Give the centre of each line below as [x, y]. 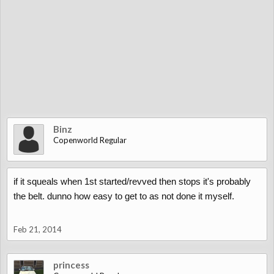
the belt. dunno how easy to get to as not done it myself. [124, 196]
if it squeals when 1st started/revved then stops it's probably [132, 181]
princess [71, 265]
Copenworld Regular [90, 140]
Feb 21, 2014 [38, 229]
